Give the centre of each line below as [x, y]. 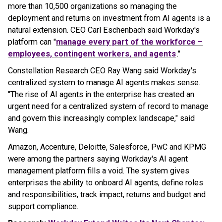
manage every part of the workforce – [129, 42]
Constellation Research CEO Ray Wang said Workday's [102, 71]
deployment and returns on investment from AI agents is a [109, 18]
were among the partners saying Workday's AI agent [98, 159]
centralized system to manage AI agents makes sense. [104, 83]
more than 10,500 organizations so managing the [92, 6]
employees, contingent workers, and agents [92, 54]
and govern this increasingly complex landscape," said [101, 118]
